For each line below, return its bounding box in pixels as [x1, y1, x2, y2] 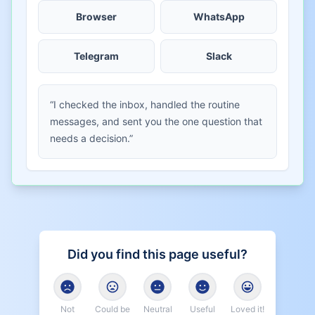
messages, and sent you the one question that [50, 115, 262, 127]
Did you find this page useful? [67, 247, 247, 262]
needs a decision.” [50, 132, 133, 144]
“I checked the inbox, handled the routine [50, 98, 240, 110]
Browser [76, 11, 117, 22]
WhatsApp [193, 11, 245, 22]
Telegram [74, 50, 119, 62]
